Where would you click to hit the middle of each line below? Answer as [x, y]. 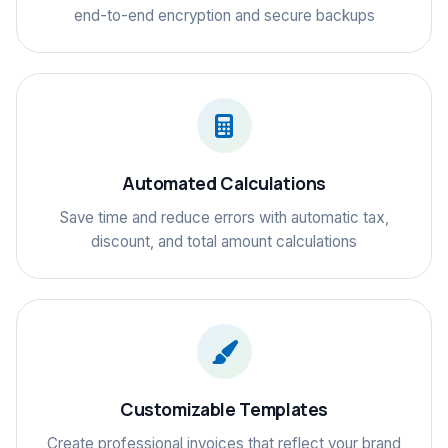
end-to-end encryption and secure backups [224, 15]
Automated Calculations [224, 183]
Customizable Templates [224, 409]
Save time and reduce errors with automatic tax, [224, 217]
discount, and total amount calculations [224, 241]
